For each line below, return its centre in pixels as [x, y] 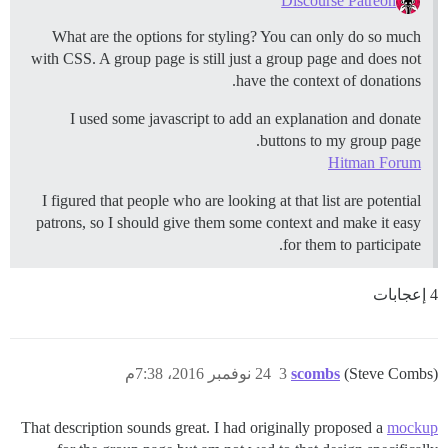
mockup [412, 428]
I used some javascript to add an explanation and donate [245, 119]
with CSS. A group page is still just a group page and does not [226, 59]
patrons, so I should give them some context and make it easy [228, 223]
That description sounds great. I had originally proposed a [204, 428]
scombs [315, 374]
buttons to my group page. [340, 141]
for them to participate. [352, 245]
